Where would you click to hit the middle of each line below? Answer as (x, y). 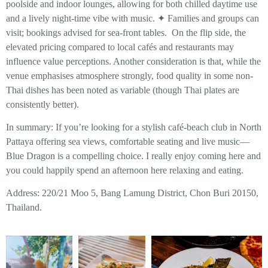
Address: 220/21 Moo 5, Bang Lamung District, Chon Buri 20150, (132, 193)
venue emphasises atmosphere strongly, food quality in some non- (130, 75)
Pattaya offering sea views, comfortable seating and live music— (128, 142)
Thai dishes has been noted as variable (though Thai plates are (123, 90)
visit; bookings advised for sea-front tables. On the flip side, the (126, 32)
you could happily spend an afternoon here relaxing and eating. (125, 170)
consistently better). (45, 104)
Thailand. (26, 208)
